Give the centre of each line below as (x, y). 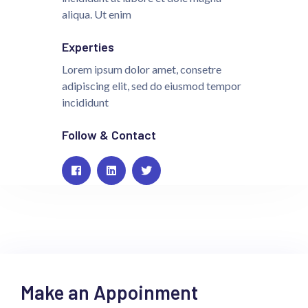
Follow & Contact (109, 134)
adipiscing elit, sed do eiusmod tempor (152, 85)
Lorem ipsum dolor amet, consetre (142, 69)
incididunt (85, 102)
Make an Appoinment (109, 292)
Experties (88, 46)
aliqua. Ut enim (97, 14)
